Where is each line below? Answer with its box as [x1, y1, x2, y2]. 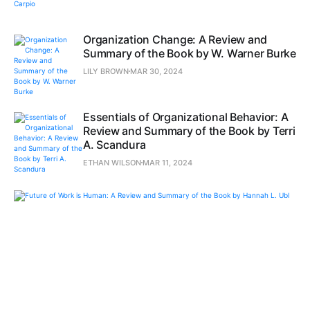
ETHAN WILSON [83, 158, 141, 168]
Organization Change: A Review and [83, 33, 268, 47]
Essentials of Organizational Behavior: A [83, 110, 289, 125]
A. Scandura [83, 138, 146, 152]
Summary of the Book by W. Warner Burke [83, 46, 296, 61]
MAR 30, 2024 [130, 66, 183, 77]
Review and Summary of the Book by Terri [83, 124, 295, 138]
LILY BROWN [83, 66, 129, 77]
